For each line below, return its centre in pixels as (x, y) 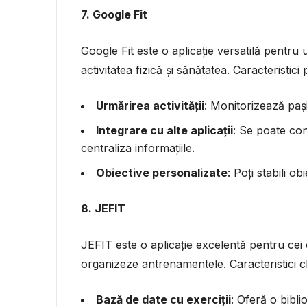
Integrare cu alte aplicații (164, 130)
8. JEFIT (103, 208)
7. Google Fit (114, 14)
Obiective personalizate (162, 172)
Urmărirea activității (150, 105)
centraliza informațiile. (138, 148)
